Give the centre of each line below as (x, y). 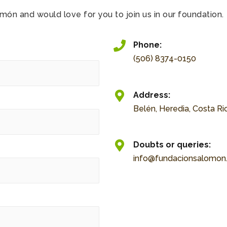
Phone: (147, 45)
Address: (152, 95)
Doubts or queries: (172, 145)
